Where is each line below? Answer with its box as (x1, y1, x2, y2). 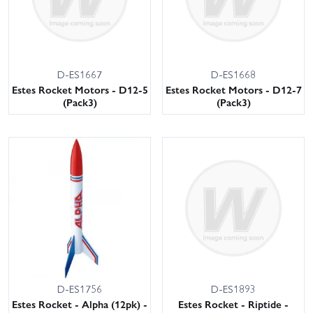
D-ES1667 (57, 66, 102, 82)
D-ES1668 (211, 66, 256, 82)
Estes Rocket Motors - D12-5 (11, 82, 148, 98)
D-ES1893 (211, 281, 256, 297)
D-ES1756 (57, 281, 102, 297)
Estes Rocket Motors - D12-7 (165, 82, 302, 98)
